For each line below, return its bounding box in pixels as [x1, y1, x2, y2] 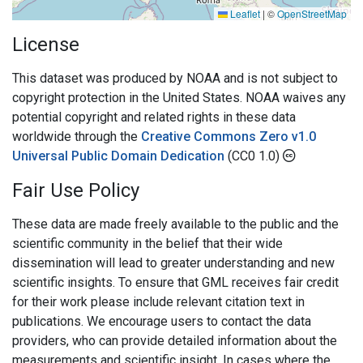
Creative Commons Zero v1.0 [141, 129, 316, 144]
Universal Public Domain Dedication [12, 148, 228, 164]
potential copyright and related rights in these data [12, 109, 296, 125]
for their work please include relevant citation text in [12, 294, 305, 310]
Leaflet [228, 6, 260, 20]
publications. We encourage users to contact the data [12, 314, 311, 329]
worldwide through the [12, 129, 141, 144]
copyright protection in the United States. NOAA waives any [12, 90, 346, 105]
